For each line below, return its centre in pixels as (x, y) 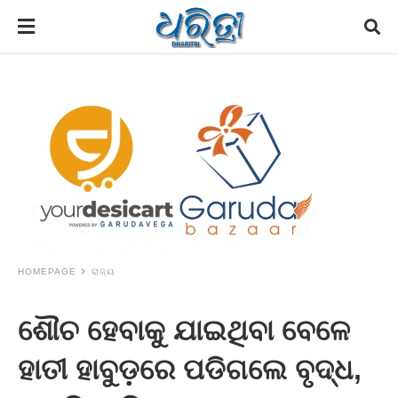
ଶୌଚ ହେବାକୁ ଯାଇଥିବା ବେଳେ (184, 330)
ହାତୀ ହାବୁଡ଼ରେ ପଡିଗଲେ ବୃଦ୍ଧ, (190, 370)
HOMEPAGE (47, 271)
